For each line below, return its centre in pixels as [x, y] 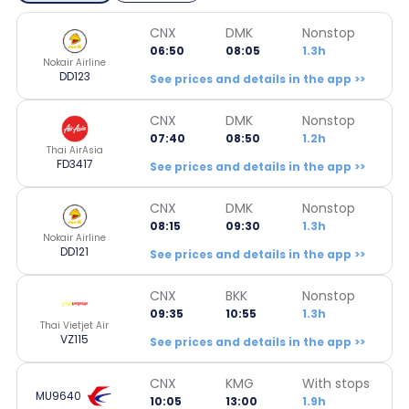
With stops [336, 383]
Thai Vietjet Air [74, 325]
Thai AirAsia [74, 150]
